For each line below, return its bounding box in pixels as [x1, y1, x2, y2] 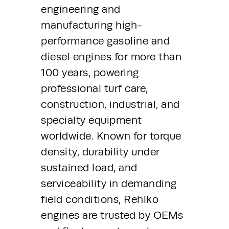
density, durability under [41, 145, 160, 158]
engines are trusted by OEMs [41, 209, 184, 221]
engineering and [41, 3, 121, 15]
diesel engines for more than [41, 50, 181, 63]
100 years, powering [41, 66, 139, 79]
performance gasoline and [41, 34, 170, 47]
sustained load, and [41, 161, 138, 174]
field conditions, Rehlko [41, 193, 158, 205]
